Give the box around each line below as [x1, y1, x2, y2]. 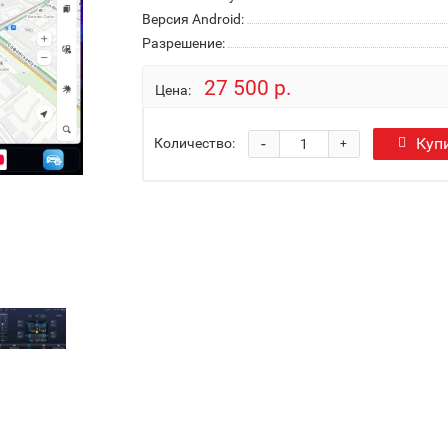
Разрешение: [141, 35, 225, 51]
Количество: [153, 134, 235, 151]
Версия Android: [141, 11, 244, 27]
